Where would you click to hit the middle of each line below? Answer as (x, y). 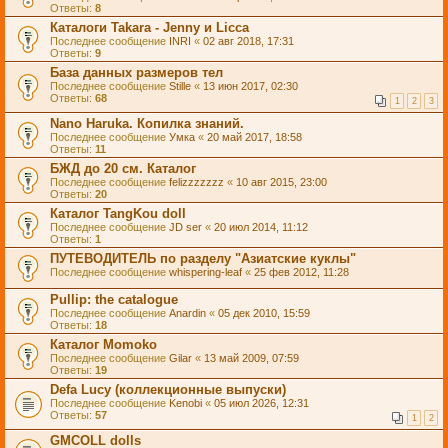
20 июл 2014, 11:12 (261, 227)
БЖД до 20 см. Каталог (123, 168)
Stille (180, 86)
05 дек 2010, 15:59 (264, 313)
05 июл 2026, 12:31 (261, 403)
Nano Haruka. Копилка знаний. (147, 123)
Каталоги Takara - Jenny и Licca (149, 27)
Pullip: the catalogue (114, 299)
